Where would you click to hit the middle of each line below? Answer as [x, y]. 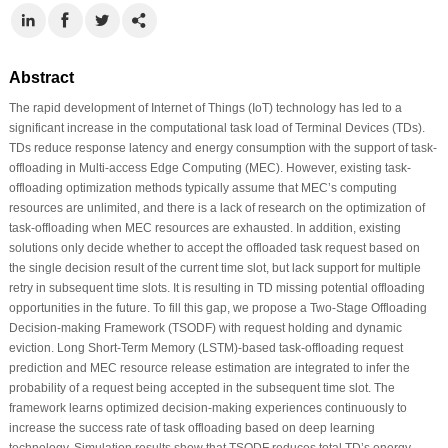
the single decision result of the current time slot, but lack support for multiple [214, 267]
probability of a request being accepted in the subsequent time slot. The [201, 387]
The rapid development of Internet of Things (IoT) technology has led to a [205, 107]
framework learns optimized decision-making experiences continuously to [207, 407]
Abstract [41, 77]
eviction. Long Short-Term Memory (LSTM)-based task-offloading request [205, 347]
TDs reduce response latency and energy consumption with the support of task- [222, 147]
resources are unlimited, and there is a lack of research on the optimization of [216, 207]
